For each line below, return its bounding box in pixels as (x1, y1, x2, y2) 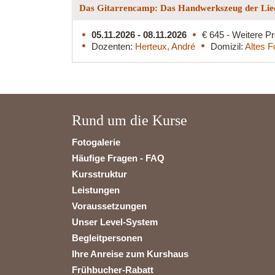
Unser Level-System (72, 216, 158, 227)
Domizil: (211, 41, 245, 52)
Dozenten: (91, 41, 135, 52)
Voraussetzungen (72, 200, 147, 211)
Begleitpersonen (72, 232, 142, 243)
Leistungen (72, 184, 120, 195)
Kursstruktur (72, 168, 127, 179)
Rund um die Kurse (72, 112, 187, 128)
